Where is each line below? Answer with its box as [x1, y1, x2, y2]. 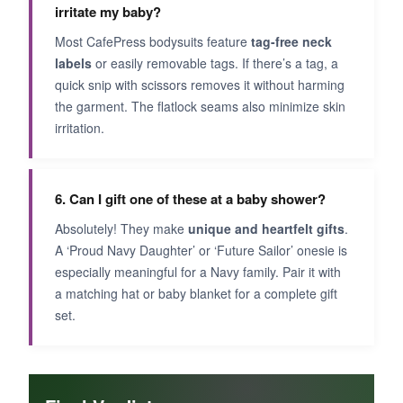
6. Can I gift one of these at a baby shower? [55, 188, 326, 209]
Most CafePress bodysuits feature [55, 31, 251, 50]
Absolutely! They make [55, 219, 188, 237]
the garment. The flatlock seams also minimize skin [55, 96, 345, 115]
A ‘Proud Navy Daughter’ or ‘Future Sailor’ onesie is [55, 240, 347, 259]
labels [55, 53, 92, 72]
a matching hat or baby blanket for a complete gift [55, 283, 337, 302]
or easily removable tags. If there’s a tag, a [92, 53, 338, 72]
